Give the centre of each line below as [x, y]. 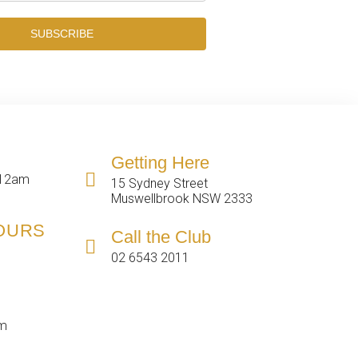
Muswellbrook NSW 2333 [182, 198]
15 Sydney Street [160, 183]
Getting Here [161, 162]
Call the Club [161, 237]
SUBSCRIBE [62, 33]
